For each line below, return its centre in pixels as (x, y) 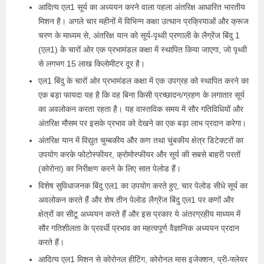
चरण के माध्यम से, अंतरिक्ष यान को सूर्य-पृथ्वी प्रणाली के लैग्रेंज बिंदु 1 (139, 35)
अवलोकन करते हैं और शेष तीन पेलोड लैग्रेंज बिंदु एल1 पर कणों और (136, 200)
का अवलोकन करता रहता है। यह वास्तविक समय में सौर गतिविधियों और (141, 109)
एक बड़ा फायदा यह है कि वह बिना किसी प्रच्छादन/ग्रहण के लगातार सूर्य (141, 95)
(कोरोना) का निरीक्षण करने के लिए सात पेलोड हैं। (110, 169)
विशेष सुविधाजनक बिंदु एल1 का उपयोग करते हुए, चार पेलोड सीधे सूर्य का (143, 186)
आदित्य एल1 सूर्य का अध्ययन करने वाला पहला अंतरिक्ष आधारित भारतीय (142, 7)
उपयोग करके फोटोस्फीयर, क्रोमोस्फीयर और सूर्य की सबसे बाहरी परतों (139, 154)
